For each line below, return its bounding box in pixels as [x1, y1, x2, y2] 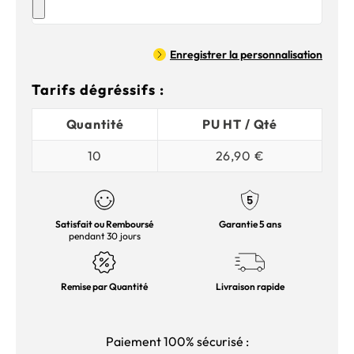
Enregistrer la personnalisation [170, 47, 322, 62]
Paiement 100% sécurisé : [105, 333, 249, 349]
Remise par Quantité [61, 280, 148, 292]
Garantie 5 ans [218, 217, 281, 230]
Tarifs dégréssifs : [32, 80, 164, 99]
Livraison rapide [215, 280, 284, 292]
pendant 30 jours [68, 229, 141, 242]
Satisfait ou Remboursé [55, 217, 153, 230]
